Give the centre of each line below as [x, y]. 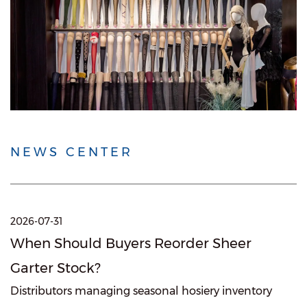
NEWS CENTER [72, 152]
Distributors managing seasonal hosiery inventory [141, 291]
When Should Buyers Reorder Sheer [131, 244]
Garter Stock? [56, 268]
